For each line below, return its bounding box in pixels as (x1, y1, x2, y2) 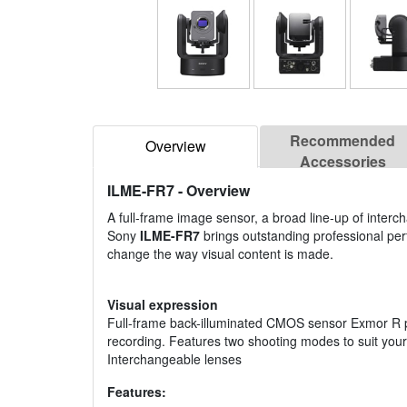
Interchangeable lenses (107, 350, 242, 369)
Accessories (299, 151, 386, 173)
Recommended (290, 130, 395, 152)
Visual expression (107, 295, 218, 314)
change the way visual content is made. (107, 244, 333, 263)
